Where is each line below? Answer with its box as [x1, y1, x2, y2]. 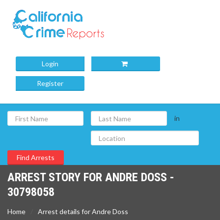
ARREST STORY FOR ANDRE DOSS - [7, 170, 174, 184]
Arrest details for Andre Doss [38, 207, 128, 216]
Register [37, 79, 63, 87]
